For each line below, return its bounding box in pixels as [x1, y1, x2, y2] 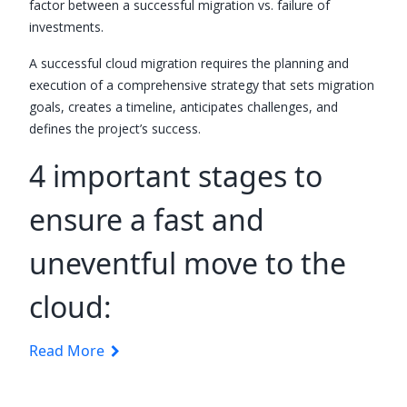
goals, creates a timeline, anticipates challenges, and [29, 97, 338, 115]
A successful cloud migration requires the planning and [29, 54, 349, 72]
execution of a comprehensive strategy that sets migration [29, 75, 374, 94]
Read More [29, 340, 108, 361]
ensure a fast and [29, 199, 264, 239]
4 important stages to [29, 155, 323, 195]
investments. [29, 17, 107, 35]
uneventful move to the [29, 243, 346, 283]
